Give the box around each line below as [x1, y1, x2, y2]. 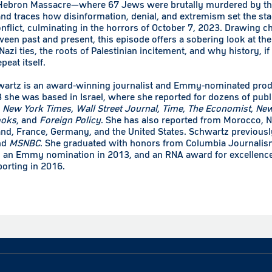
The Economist [188, 103, 251, 114]
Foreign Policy [39, 115, 101, 125]
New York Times [2, 103, 71, 114]
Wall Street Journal [76, 103, 157, 114]
